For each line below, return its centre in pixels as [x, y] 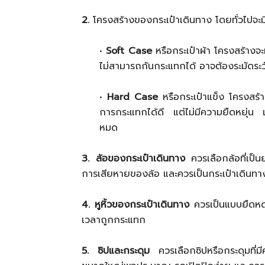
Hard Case [132, 97]
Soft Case [129, 51]
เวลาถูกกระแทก [114, 220]
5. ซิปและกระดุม [116, 251]
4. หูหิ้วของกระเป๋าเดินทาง [135, 205]
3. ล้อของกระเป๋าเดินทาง [133, 159]
